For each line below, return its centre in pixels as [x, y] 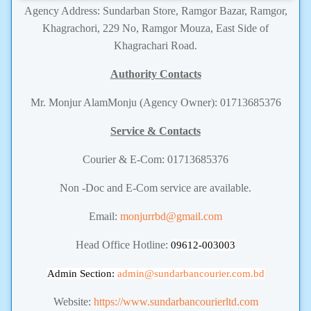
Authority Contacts [155, 74]
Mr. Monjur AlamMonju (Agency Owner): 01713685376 [155, 102]
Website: [73, 301]
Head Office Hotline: [123, 244]
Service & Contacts [155, 131]
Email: [104, 216]
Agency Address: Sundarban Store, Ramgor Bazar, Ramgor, [155, 10]
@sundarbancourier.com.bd [204, 273]
